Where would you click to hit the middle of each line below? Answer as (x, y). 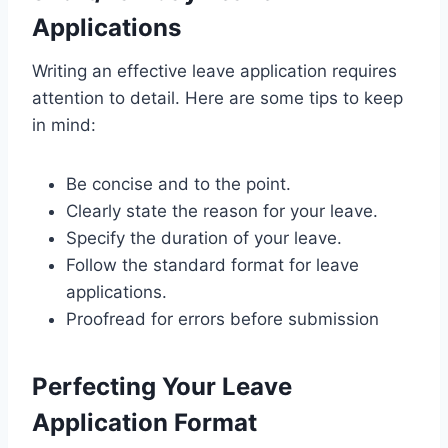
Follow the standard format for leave (212, 264)
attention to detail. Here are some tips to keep (217, 97)
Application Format (144, 422)
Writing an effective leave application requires (214, 70)
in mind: (64, 124)
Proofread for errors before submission (222, 318)
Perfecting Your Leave (162, 386)
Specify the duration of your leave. (204, 237)
